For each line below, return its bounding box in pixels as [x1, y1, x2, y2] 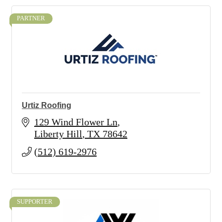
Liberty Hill [34, 128, 82, 139]
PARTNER [17, 15, 45, 22]
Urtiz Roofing [22, 101, 71, 110]
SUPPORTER [17, 198, 53, 205]
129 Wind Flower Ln [34, 116, 117, 127]
